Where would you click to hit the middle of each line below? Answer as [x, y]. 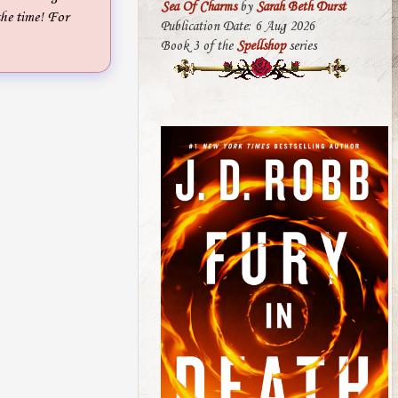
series [301, 47]
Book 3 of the [199, 47]
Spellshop [261, 47]
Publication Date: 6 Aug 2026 [238, 27]
